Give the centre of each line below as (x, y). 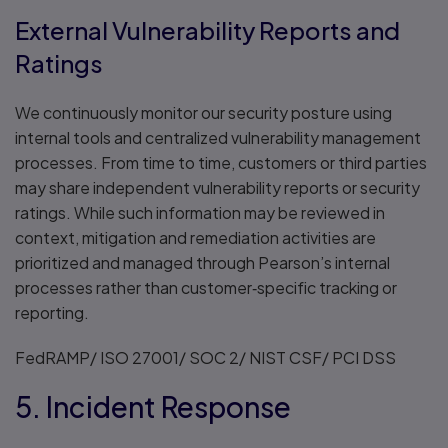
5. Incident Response (153, 406)
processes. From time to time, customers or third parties (221, 162)
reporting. (52, 312)
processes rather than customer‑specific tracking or (206, 287)
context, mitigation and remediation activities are (195, 237)
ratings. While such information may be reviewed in (200, 212)
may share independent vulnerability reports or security (217, 187)
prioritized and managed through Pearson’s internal (202, 262)
